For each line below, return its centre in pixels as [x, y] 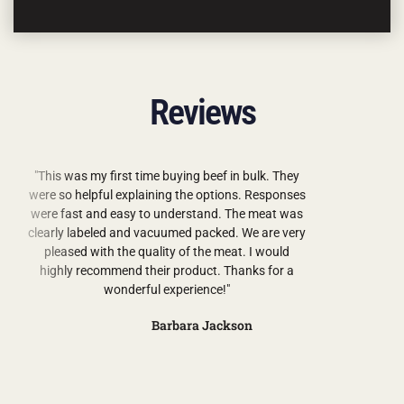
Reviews [202, 112]
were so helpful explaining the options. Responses [167, 195]
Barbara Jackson [202, 325]
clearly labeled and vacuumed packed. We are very [167, 233]
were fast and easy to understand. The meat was [167, 214]
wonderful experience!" [167, 289]
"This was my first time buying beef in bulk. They [167, 176]
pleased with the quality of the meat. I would [167, 252]
